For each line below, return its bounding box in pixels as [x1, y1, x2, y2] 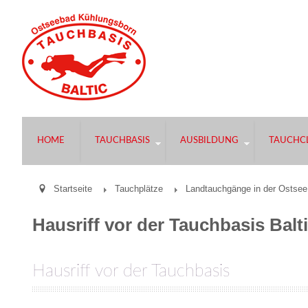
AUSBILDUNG [180, 136, 239, 145]
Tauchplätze [115, 183, 163, 194]
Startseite [54, 183, 92, 194]
